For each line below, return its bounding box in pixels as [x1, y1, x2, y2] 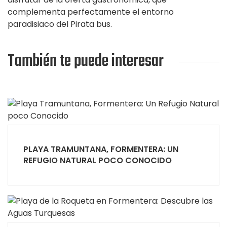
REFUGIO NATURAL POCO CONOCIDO [23, 155, 172, 166]
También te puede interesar [8, 49, 164, 74]
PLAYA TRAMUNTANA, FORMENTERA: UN [23, 143, 178, 155]
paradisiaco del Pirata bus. [8, 18, 112, 30]
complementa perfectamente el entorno [8, 6, 174, 18]
